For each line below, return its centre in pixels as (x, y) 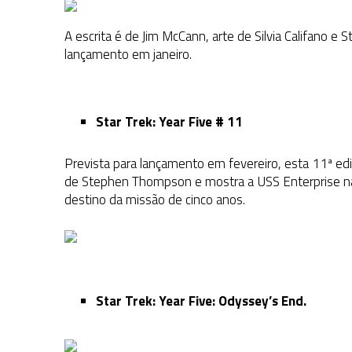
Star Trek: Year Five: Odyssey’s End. (201, 301)
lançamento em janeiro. (128, 55)
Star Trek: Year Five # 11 (169, 122)
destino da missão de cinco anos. (155, 200)
